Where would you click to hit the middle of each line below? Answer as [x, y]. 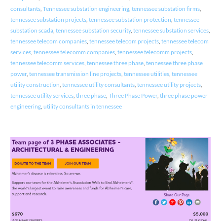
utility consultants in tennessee [82, 107]
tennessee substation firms [166, 9]
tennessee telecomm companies [74, 52]
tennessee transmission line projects [75, 74]
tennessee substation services [171, 31]
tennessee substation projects [48, 20]
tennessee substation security [93, 31]
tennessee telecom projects [124, 41]
